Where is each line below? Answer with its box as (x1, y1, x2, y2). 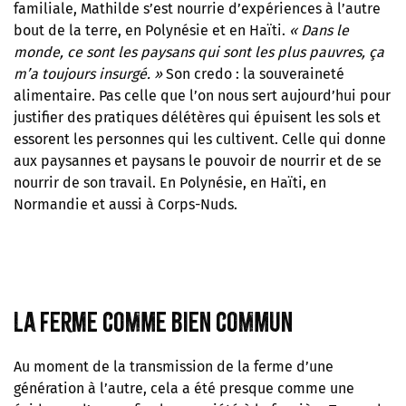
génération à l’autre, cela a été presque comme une (14, 379, 354, 397)
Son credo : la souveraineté (162, 64, 344, 82)
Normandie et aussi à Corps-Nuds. (14, 195, 237, 213)
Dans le (301, 21, 349, 39)
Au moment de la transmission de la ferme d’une (14, 357, 333, 375)
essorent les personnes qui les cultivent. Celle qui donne (14, 130, 386, 148)
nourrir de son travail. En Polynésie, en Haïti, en (14, 173, 326, 191)
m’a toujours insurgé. (14, 64, 150, 82)
